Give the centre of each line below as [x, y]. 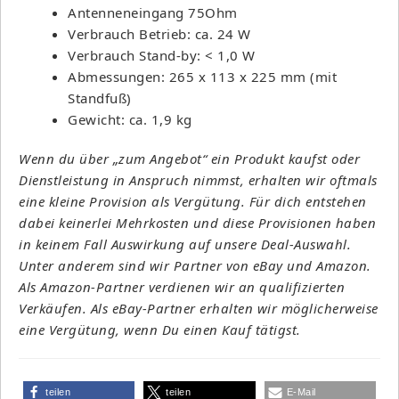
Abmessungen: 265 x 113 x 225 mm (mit [202, 76]
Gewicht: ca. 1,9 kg [130, 119]
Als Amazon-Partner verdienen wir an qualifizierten [182, 286]
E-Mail [301, 391]
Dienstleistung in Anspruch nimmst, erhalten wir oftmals [198, 179]
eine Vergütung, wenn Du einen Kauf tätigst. [160, 329]
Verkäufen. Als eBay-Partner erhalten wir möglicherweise [199, 308]
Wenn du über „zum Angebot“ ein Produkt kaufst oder [189, 158]
